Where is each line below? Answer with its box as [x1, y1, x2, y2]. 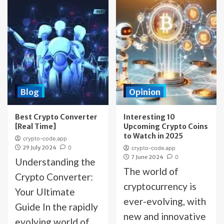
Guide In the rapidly [15, 201, 98, 212]
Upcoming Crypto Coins [123, 122, 208, 131]
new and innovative [123, 210, 206, 222]
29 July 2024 [22, 144, 56, 151]
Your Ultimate [15, 186, 75, 197]
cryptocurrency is [123, 180, 196, 192]
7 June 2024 [130, 153, 163, 160]
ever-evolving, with [123, 195, 206, 207]
